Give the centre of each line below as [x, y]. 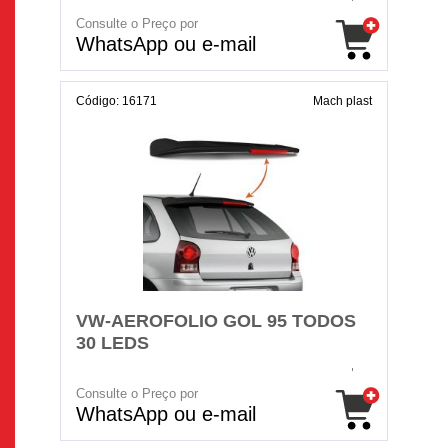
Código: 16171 [116, 101]
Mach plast [342, 101]
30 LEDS [112, 343]
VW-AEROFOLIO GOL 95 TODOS [216, 321]
